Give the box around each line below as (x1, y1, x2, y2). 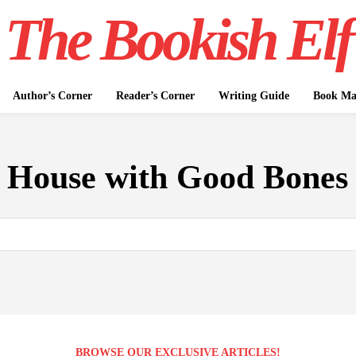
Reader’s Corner (115, 90, 195, 102)
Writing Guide (218, 90, 289, 102)
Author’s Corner (12, 90, 92, 102)
